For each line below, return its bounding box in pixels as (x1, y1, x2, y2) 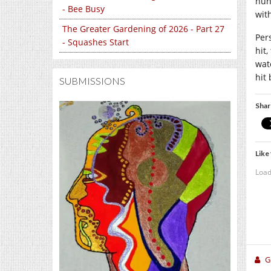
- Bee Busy (62, 3, 105, 15)
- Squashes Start (62, 36, 129, 48)
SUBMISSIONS (59, 75, 125, 87)
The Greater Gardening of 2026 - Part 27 (62, 23, 224, 35)
